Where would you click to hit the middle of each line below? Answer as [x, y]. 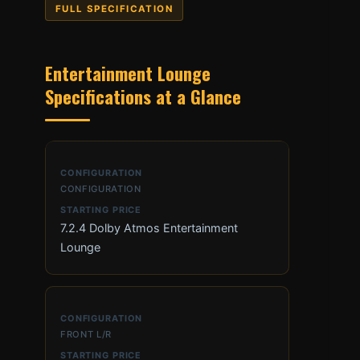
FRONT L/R [86, 334]
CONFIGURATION [101, 188]
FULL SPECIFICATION [114, 9]
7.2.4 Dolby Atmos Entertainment [149, 227]
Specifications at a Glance [143, 96]
